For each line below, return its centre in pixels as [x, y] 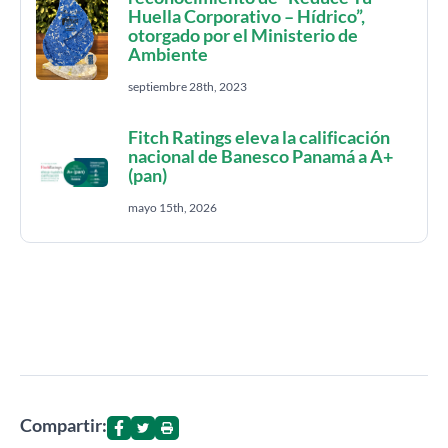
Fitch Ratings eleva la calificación [259, 137]
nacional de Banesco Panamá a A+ [260, 156]
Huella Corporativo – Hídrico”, [246, 16]
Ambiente [168, 54]
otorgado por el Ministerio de [243, 35]
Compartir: [63, 425]
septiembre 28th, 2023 [187, 86]
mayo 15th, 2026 [172, 207]
